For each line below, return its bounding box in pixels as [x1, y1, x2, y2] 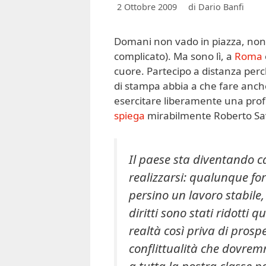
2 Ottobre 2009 [117, 1, 177, 13]
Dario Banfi [198, 1, 244, 13]
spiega [114, 109, 145, 123]
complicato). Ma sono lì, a [114, 49, 235, 64]
